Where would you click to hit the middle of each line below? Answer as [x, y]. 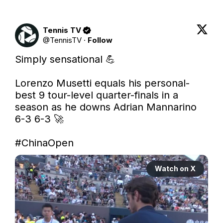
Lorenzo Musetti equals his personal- [102, 83]
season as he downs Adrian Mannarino [106, 107]
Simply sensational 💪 [67, 59]
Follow [100, 40]
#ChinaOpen [44, 143]
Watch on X [175, 168]
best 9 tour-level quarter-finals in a [97, 95]
